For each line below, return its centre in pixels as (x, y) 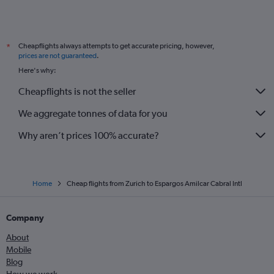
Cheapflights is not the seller (77, 91)
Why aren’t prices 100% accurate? (89, 135)
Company (25, 218)
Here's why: (37, 70)
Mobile (19, 250)
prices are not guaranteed (57, 56)
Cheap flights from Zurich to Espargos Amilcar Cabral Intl (154, 183)
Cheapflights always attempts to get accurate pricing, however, (117, 46)
